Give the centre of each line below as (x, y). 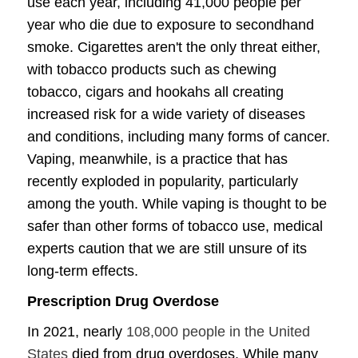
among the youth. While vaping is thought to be (177, 204)
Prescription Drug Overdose (123, 301)
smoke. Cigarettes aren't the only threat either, (174, 47)
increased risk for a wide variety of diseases (166, 114)
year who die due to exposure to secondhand (171, 25)
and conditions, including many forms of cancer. (179, 137)
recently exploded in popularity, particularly (163, 181)
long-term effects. (83, 271)
